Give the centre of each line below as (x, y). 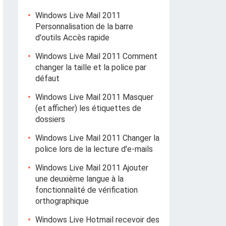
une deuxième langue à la (79, 179)
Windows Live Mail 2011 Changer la (97, 138)
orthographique (62, 201)
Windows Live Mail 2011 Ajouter (92, 168)
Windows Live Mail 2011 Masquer (94, 97)
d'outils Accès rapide (72, 38)
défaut (47, 78)
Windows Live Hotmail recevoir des (97, 220)
